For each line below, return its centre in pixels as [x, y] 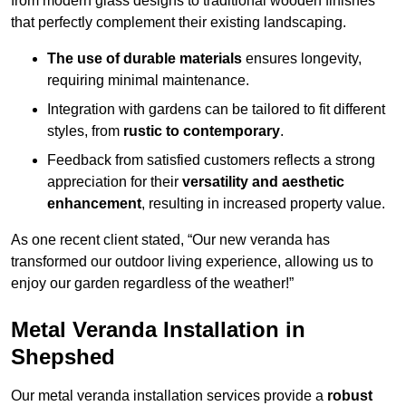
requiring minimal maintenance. [148, 81]
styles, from [85, 131]
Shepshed [63, 357]
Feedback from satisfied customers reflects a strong [211, 160]
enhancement [94, 204]
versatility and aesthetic [263, 182]
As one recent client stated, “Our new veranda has [170, 240]
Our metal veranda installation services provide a [169, 396]
